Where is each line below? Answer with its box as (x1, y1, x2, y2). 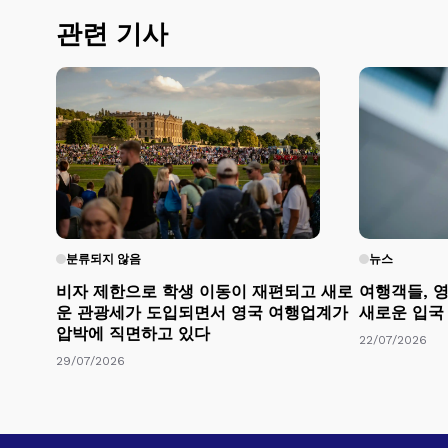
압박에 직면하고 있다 (56, 323, 210, 343)
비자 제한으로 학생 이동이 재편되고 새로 (56, 281, 353, 301)
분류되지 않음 (66, 251, 141, 266)
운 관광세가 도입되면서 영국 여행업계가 (56, 302, 348, 322)
